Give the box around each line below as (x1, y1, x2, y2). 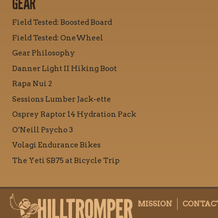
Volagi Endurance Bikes (12, 141, 101, 150)
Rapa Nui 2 (12, 79, 52, 89)
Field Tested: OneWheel (12, 33, 103, 42)
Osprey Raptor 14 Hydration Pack (12, 110, 136, 119)
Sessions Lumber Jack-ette (12, 94, 111, 104)
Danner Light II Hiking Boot (12, 64, 117, 73)
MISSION (138, 200, 172, 209)
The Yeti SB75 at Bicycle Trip (12, 156, 120, 165)
